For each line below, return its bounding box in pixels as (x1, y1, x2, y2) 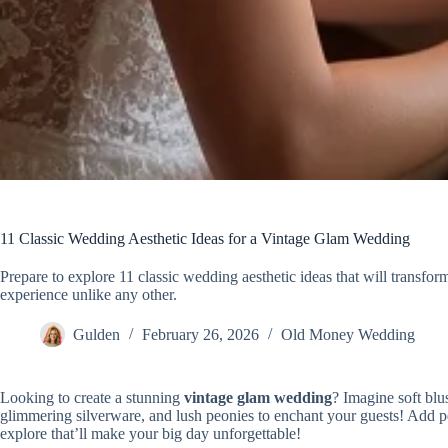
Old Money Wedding (281, 326, 415, 344)
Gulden (73, 326, 120, 344)
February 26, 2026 (142, 326, 259, 344)
